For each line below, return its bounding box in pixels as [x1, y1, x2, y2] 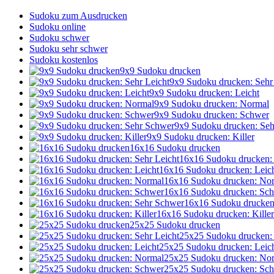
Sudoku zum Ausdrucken [29, 10, 127, 21]
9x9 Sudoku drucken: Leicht [149, 87, 259, 98]
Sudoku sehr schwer [29, 43, 108, 54]
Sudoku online [29, 21, 86, 32]
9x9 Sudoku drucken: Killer [147, 131, 254, 142]
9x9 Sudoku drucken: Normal [154, 98, 269, 109]
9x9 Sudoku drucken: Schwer [154, 109, 269, 120]
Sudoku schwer [29, 32, 89, 43]
